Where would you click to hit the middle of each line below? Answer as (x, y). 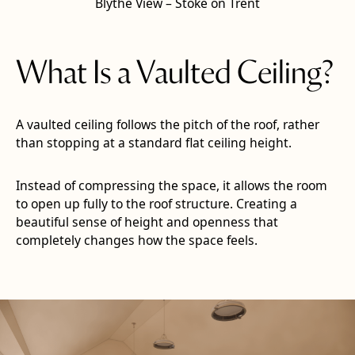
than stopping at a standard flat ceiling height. (153, 142)
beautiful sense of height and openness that (147, 221)
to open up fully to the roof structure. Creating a (156, 203)
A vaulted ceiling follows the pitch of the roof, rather (167, 124)
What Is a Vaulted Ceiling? (175, 75)
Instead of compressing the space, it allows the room (171, 185)
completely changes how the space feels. (136, 240)
